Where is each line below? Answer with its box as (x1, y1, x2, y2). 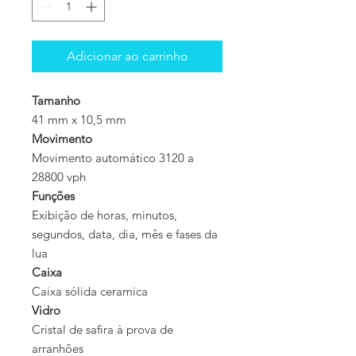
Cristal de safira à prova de (32, 322, 173, 338)
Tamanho (32, 93, 80, 109)
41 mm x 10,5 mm (32, 112, 126, 128)
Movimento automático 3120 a (32, 150, 194, 166)
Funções (32, 188, 75, 204)
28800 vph (32, 169, 86, 185)
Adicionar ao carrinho (66, 48, 188, 64)
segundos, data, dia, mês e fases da (32, 226, 218, 242)
